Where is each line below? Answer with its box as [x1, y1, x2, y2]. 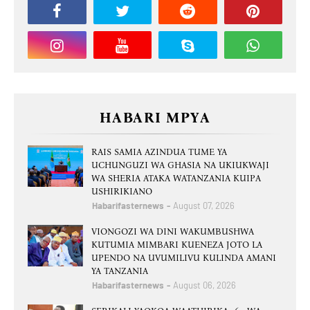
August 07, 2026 [173, 200, 235, 212]
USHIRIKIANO [91, 186, 152, 197]
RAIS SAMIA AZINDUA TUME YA [91, 147, 227, 158]
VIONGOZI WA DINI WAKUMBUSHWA [91, 226, 254, 237]
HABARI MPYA [99, 109, 211, 127]
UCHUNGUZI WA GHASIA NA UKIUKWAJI [91, 160, 269, 171]
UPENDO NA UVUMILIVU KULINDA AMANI [91, 253, 276, 264]
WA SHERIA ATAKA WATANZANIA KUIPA [91, 173, 261, 184]
